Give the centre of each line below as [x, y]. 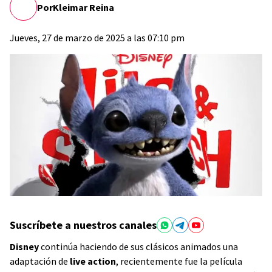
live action [93, 261]
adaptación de [40, 261]
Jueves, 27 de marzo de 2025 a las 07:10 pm [97, 38]
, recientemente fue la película [179, 261]
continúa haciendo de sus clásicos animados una [138, 246]
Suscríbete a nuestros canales [83, 225]
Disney [24, 246]
